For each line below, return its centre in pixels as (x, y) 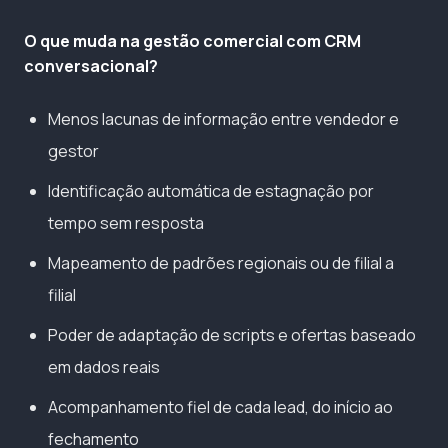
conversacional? (91, 66)
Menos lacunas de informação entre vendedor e (223, 119)
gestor (73, 151)
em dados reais (104, 367)
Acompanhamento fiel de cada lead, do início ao (220, 407)
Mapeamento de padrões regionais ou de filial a (221, 263)
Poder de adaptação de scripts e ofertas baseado (232, 335)
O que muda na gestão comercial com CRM (192, 41)
